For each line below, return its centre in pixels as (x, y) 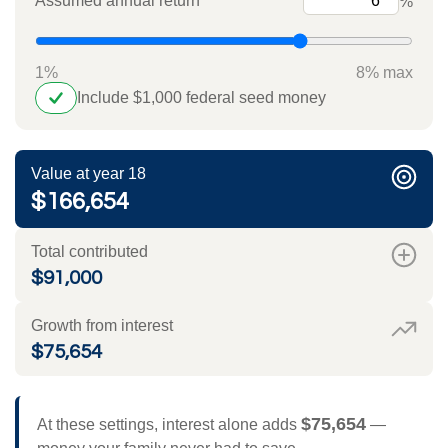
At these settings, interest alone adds (168, 424)
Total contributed (89, 252)
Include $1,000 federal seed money (201, 98)
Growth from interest (102, 326)
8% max (384, 73)
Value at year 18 (88, 174)
